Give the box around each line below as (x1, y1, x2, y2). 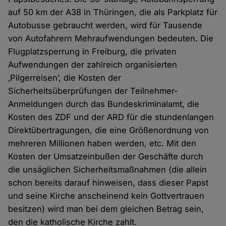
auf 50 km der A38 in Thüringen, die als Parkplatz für (8, 7, 218, 18)
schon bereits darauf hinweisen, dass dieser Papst (8, 178, 209, 188)
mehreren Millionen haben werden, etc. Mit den (8, 138, 197, 149)
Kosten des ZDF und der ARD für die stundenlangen (8, 112, 214, 123)
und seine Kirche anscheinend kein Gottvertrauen (8, 191, 205, 201)
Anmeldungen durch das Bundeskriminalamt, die (8, 99, 200, 109)
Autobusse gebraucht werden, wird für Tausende (8, 20, 203, 31)
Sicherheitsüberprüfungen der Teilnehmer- (8, 86, 179, 96)
